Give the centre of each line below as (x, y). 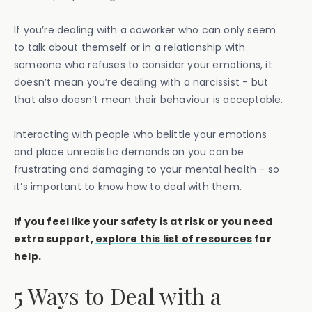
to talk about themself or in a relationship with (130, 47)
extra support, (55, 239)
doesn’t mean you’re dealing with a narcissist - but (141, 82)
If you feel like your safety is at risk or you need (143, 221)
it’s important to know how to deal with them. (128, 186)
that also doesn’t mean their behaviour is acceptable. (149, 99)
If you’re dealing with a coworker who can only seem (145, 30)
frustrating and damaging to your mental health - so (147, 169)
